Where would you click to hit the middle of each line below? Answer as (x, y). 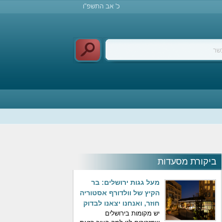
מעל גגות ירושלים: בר (125, 182)
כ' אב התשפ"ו (101, 6)
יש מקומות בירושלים (132, 213)
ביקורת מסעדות (187, 162)
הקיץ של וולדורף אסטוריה (120, 193)
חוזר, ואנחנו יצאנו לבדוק (121, 203)
